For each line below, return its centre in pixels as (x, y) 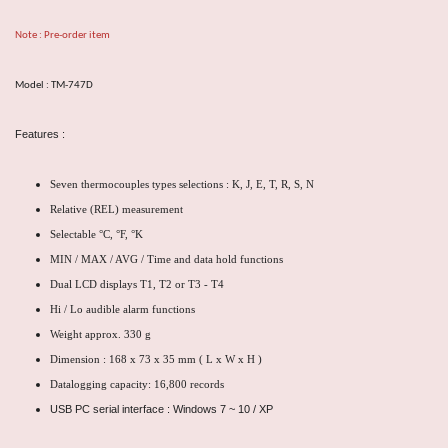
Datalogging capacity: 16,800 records (138, 384)
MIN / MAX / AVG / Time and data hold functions (166, 259)
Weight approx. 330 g (102, 334)
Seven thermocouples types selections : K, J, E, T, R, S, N (182, 184)
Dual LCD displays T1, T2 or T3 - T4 (137, 284)
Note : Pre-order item (62, 35)
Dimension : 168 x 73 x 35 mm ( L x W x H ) (157, 359)
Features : (40, 134)
